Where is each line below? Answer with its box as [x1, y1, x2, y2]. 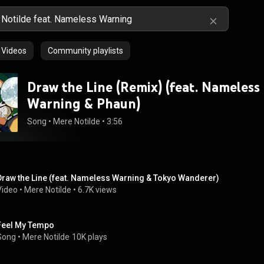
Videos [1, 46, 27, 55]
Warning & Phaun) [27, 95, 140, 112]
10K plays [72, 232, 107, 242]
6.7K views [78, 185, 117, 194]
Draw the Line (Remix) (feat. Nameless [27, 78, 260, 95]
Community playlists [48, 46, 123, 55]
